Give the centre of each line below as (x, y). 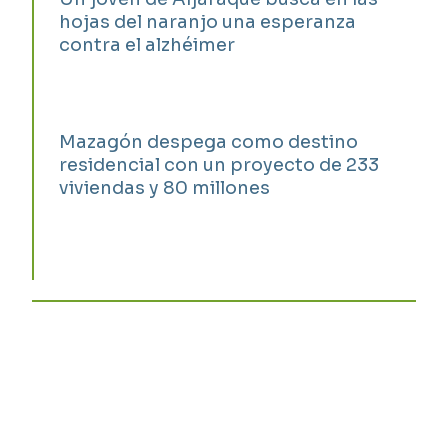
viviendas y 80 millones (165, 187)
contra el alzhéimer (147, 44)
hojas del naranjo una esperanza (208, 21)
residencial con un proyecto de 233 (219, 164)
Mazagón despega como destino (209, 141)
